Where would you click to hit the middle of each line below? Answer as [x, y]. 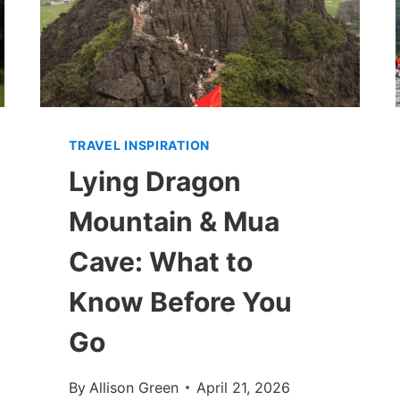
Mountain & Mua [175, 221]
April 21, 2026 [243, 387]
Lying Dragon [155, 181]
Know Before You [181, 301]
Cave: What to [161, 261]
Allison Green [133, 387]
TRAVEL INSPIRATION [139, 145]
